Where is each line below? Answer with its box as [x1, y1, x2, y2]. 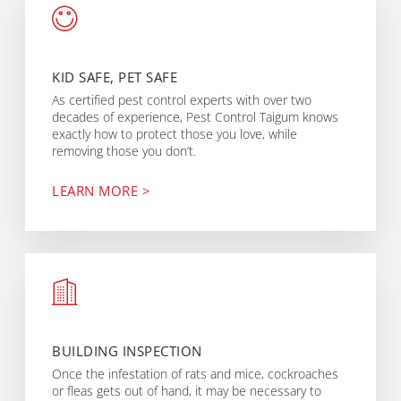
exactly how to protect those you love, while [52, 125, 298, 143]
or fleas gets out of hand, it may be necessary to [52, 381, 322, 399]
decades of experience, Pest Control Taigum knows [52, 108, 339, 126]
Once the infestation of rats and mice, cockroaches [52, 364, 339, 382]
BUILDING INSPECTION [52, 341, 202, 360]
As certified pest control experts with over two [52, 91, 312, 109]
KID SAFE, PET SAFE [52, 68, 178, 87]
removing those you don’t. [52, 142, 197, 160]
